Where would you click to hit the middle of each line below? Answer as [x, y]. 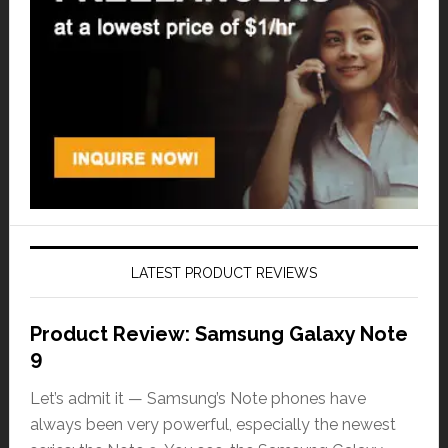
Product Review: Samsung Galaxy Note [218, 333]
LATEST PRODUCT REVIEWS [223, 272]
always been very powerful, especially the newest [212, 424]
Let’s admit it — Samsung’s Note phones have [197, 398]
